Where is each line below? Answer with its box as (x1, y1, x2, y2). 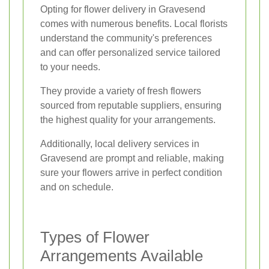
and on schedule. (40, 182, 113, 193)
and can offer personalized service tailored (40, 47, 220, 58)
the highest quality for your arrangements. (40, 115, 216, 125)
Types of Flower (40, 228, 150, 247)
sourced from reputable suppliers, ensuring (40, 100, 222, 111)
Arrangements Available (40, 247, 203, 265)
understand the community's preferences (40, 33, 212, 44)
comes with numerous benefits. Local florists (40, 19, 228, 29)
